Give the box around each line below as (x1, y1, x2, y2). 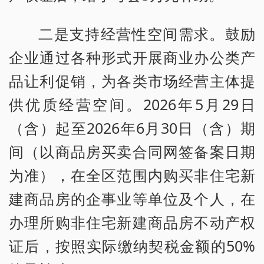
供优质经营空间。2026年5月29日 (9, 94, 255, 115)
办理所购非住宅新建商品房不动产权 (9, 212, 255, 233)
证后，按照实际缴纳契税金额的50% (9, 236, 255, 256)
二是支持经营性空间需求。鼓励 (38, 24, 255, 44)
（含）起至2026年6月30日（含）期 (9, 118, 255, 138)
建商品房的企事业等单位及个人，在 (9, 189, 255, 209)
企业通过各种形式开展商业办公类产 (9, 47, 255, 68)
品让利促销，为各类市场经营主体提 (9, 71, 255, 91)
